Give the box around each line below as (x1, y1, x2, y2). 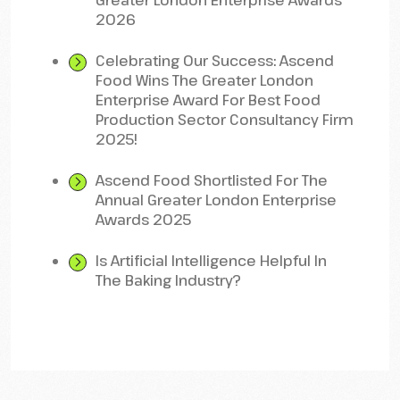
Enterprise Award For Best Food (96, 90, 321, 110)
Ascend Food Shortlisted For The (96, 171, 328, 190)
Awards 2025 (96, 210, 191, 229)
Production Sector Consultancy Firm (96, 110, 354, 129)
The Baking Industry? (96, 271, 241, 290)
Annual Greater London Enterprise (96, 190, 337, 210)
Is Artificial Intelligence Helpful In (96, 251, 327, 271)
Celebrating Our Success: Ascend (96, 51, 334, 71)
